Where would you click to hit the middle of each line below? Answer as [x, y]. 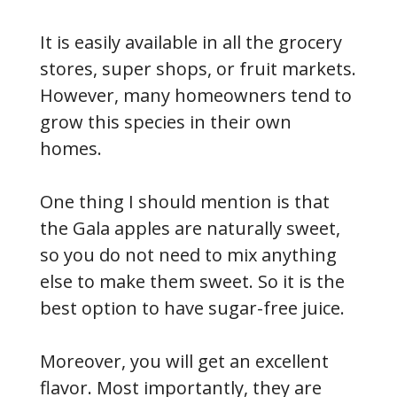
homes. [71, 148]
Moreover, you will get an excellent [184, 361]
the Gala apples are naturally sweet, [190, 228]
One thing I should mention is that [185, 201]
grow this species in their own [166, 121]
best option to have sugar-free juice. [192, 307]
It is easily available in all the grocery [191, 42]
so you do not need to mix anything [188, 254]
